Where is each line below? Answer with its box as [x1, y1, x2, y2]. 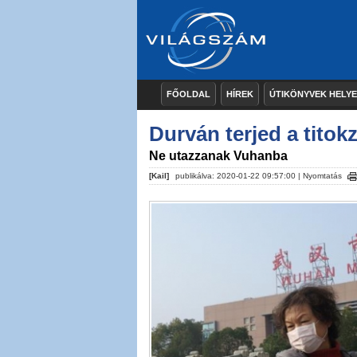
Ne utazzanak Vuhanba [149, 149, 288, 163]
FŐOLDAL [167, 89, 210, 99]
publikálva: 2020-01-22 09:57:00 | [173, 171, 303, 180]
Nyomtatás [303, 171, 342, 180]
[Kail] [149, 171, 169, 180]
